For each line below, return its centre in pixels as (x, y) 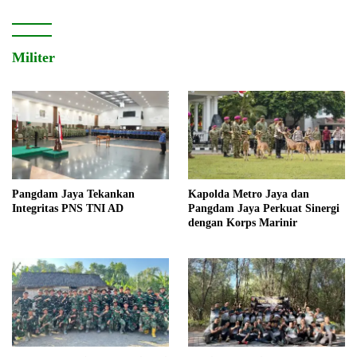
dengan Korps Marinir (243, 222)
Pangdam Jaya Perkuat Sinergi (264, 208)
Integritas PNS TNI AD (68, 208)
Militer (33, 58)
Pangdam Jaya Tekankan (73, 194)
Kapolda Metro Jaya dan (249, 194)
